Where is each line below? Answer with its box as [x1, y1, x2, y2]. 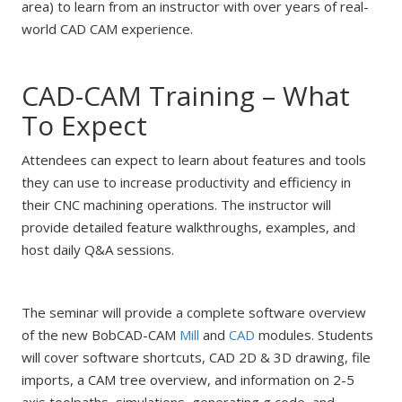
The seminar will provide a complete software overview [21, 303, 366, 321]
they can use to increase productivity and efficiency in [21, 173, 351, 191]
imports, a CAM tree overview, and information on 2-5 [21, 371, 354, 389]
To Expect [21, 107, 147, 144]
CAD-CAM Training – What [21, 77, 350, 114]
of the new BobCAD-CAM [21, 326, 179, 344]
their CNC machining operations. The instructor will [21, 196, 331, 214]
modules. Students [254, 326, 373, 344]
